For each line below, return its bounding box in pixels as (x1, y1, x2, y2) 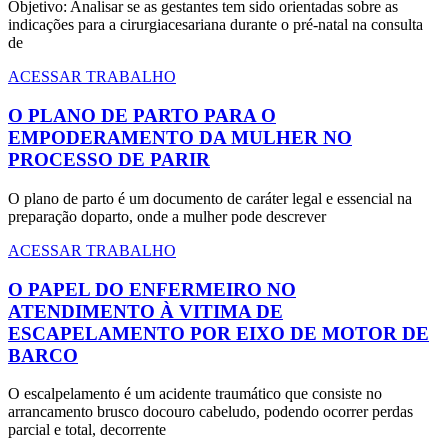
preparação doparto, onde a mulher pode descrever (8, 207, 326, 225)
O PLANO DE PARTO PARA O (8, 105, 276, 127)
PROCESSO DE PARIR (8, 149, 210, 171)
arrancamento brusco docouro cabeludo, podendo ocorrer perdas (8, 403, 413, 421)
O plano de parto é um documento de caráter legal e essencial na (8, 189, 412, 207)
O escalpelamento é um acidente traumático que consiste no (8, 385, 382, 403)
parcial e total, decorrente (8, 421, 166, 439)
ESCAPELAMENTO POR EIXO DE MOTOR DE (8, 322, 429, 344)
